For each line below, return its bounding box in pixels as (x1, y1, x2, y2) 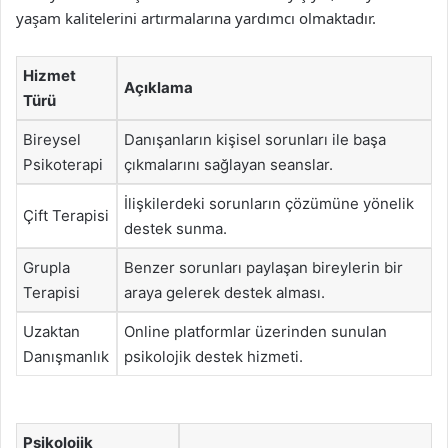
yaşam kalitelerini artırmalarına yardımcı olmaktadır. (16, 7, 376, 28)
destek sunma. (124, 218, 227, 238)
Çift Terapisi (23, 205, 109, 225)
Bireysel (23, 129, 81, 149)
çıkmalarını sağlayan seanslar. (124, 154, 333, 174)
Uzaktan (23, 321, 80, 341)
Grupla (23, 257, 70, 277)
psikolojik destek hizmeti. (124, 346, 303, 366)
